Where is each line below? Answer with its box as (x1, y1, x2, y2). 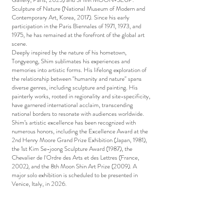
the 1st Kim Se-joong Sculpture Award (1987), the (12, 144, 132, 153)
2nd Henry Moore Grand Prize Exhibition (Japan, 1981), (12, 135, 147, 145)
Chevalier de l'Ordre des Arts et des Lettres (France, (12, 153, 139, 162)
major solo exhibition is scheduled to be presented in (12, 170, 138, 180)
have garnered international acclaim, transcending (12, 100, 133, 109)
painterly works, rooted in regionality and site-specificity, (12, 91, 150, 101)
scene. (12, 39, 27, 48)
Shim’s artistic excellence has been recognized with (12, 118, 136, 127)
